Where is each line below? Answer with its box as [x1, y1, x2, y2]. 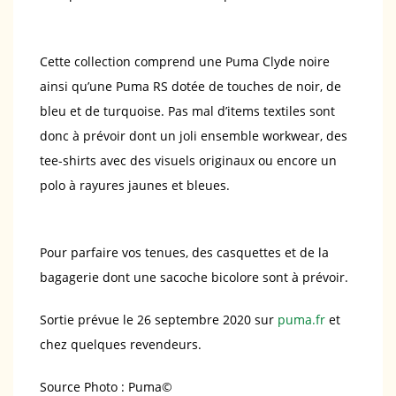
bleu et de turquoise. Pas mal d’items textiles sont [40, 103, 335, 120]
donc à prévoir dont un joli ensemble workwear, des [40, 127, 347, 145]
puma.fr [278, 311, 325, 329]
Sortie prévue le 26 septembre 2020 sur [40, 311, 278, 329]
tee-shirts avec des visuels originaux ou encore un [40, 152, 337, 170]
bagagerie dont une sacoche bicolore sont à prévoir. [40, 269, 348, 286]
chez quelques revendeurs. [40, 336, 202, 354]
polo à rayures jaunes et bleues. [40, 177, 230, 194]
